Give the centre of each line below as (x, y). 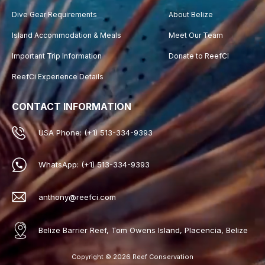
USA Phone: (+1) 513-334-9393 (96, 133)
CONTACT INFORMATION (72, 106)
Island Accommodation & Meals (67, 35)
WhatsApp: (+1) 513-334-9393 (94, 165)
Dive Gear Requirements (54, 14)
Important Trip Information (57, 56)
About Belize (191, 14)
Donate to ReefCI (199, 56)
